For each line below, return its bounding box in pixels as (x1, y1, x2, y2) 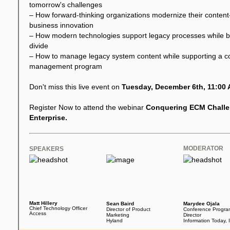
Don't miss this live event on (29, 83, 122, 91)
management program (29, 62, 102, 70)
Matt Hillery (29, 200, 57, 206)
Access (29, 210, 46, 216)
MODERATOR (183, 145, 223, 152)
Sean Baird (106, 201, 134, 206)
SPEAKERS (29, 145, 64, 152)
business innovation (29, 21, 93, 29)
